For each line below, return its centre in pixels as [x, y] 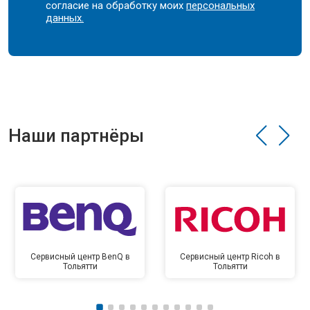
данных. [65, 18]
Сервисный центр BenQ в [80, 257]
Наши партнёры [76, 136]
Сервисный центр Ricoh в [230, 257]
